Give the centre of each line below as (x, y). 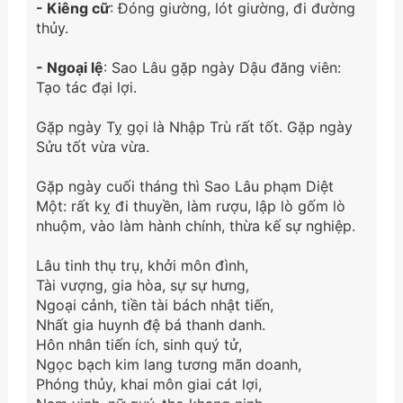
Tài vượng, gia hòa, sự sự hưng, (142, 285)
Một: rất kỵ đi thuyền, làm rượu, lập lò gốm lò (190, 206)
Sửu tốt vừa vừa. (92, 146)
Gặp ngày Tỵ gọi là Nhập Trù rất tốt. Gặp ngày (194, 126)
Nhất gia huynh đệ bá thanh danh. (150, 324)
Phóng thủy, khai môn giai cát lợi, (148, 384)
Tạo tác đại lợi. (86, 87)
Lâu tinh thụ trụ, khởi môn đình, (142, 265)
